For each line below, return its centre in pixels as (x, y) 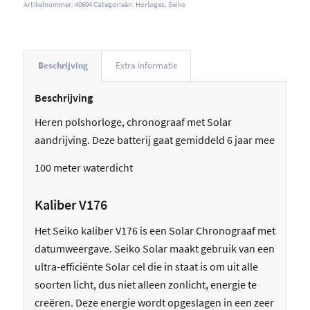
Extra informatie (146, 65)
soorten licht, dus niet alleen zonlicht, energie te (145, 285)
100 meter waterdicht (83, 167)
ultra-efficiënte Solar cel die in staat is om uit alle (146, 267)
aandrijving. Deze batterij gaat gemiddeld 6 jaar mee (154, 140)
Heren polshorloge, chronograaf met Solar (133, 122)
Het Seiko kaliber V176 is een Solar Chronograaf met (155, 231)
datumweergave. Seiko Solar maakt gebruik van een (154, 249)
